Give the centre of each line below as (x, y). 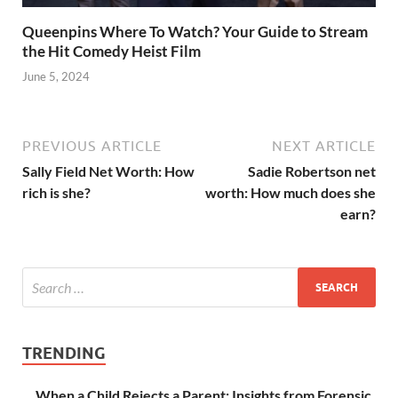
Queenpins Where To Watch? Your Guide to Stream (195, 31)
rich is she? (56, 193)
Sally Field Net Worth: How (108, 171)
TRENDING (64, 354)
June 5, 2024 (56, 77)
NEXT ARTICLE (324, 146)
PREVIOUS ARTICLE (92, 146)
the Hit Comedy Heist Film (111, 51)
